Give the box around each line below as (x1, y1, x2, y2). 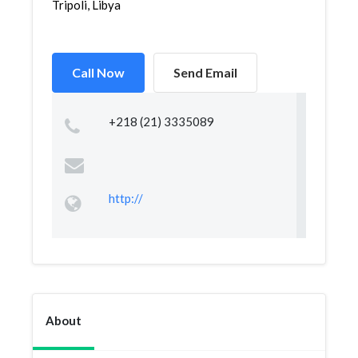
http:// (108, 191, 143, 205)
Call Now (72, 65, 125, 80)
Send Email (173, 65, 237, 80)
